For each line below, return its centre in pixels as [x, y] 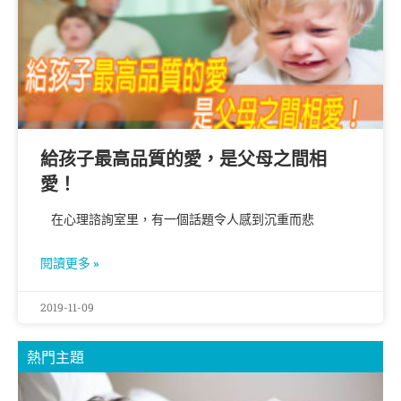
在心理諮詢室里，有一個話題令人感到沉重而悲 [177, 219]
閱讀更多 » [70, 263]
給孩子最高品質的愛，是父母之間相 [183, 159]
